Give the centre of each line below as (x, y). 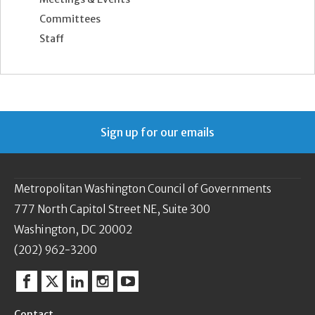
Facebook (51, 287)
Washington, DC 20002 (73, 230)
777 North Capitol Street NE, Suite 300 (112, 209)
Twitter (71, 287)
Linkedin (98, 287)
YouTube (150, 287)
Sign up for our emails (157, 132)
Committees (70, 19)
